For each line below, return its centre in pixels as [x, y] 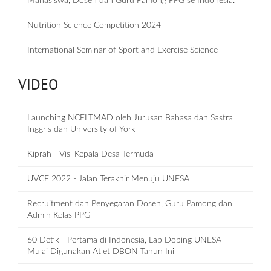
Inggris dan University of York [81, 130]
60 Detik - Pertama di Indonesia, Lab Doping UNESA [124, 240]
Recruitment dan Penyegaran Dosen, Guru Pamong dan [130, 204]
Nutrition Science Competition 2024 [94, 26]
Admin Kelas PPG [59, 216]
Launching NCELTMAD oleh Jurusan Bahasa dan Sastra [130, 118]
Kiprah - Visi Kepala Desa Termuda [90, 155]
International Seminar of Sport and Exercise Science [122, 51]
